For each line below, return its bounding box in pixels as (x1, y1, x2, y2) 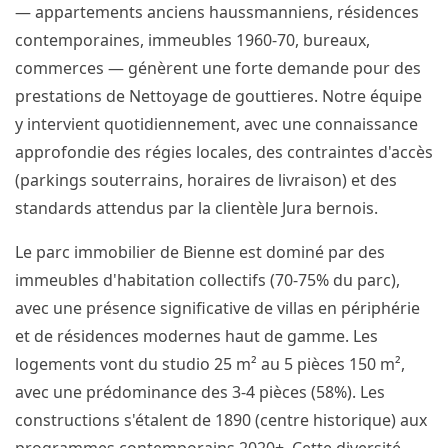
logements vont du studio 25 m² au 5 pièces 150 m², (15, 353, 405, 375)
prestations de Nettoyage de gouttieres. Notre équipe (15, 85, 422, 107)
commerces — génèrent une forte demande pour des (15, 57, 421, 79)
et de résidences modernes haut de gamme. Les (15, 325, 378, 347)
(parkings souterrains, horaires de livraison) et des (15, 169, 397, 191)
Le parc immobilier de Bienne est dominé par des (15, 241, 385, 263)
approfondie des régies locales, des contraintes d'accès (15, 141, 433, 163)
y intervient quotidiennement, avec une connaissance (15, 113, 418, 135)
